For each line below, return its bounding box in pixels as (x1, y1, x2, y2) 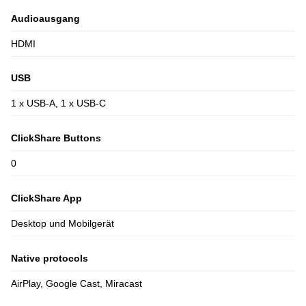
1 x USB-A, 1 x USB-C (11, 98, 106, 109)
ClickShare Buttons (11, 133, 101, 144)
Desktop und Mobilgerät (11, 218, 114, 229)
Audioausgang (11, 12, 80, 24)
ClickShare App (11, 193, 82, 204)
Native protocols (11, 253, 88, 264)
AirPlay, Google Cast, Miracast (11, 278, 142, 290)
